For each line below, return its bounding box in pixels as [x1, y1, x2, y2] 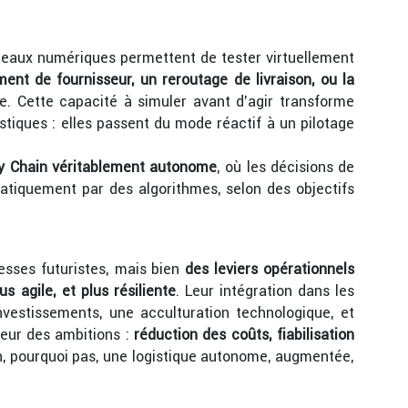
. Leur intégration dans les [175, 281, 355, 301]
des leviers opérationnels [185, 260, 355, 279]
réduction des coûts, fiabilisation [134, 325, 354, 344]
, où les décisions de [217, 158, 354, 177]
